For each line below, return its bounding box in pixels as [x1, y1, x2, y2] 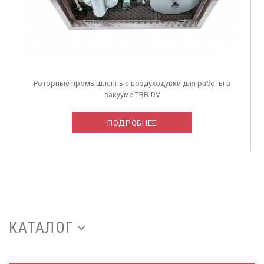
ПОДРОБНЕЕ [107, 118, 157, 127]
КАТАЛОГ [9, 218, 74, 236]
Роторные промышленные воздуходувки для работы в [34, 78, 230, 88]
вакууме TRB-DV [104, 90, 160, 99]
